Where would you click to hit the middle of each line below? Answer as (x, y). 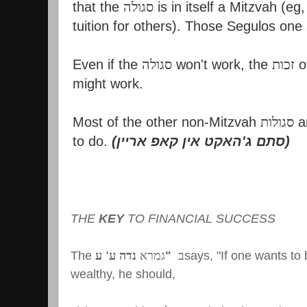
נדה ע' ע (118, 256)
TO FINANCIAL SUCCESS (200, 219)
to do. (92, 141)
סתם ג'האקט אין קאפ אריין (201, 141)
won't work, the (222, 64)
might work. (108, 83)
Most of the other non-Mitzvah (167, 122)
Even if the (107, 64)
